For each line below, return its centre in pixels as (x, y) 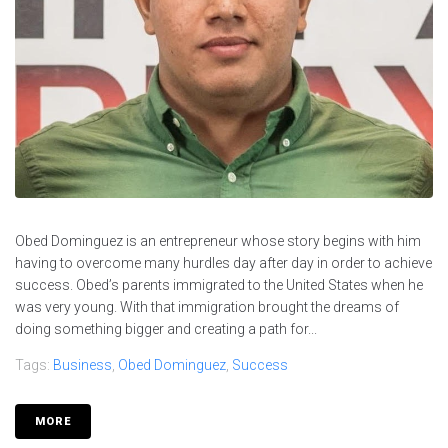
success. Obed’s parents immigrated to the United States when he (219, 285)
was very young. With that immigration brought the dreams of (207, 307)
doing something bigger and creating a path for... (166, 329)
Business (82, 365)
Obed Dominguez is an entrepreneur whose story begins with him (218, 241)
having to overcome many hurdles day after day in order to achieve (223, 263)
